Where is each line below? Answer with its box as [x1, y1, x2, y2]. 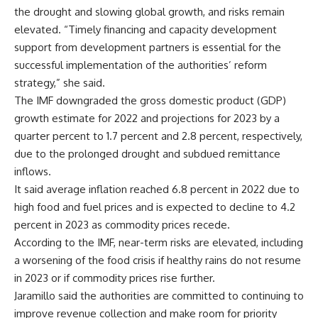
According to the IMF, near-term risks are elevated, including [14, 235, 303, 249]
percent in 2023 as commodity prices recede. [14, 217, 230, 231]
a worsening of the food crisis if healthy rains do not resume [14, 253, 301, 267]
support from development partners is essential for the [14, 40, 281, 54]
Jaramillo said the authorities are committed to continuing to [14, 288, 304, 302]
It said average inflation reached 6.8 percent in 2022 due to [14, 182, 300, 196]
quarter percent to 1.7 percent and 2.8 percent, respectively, [14, 128, 302, 143]
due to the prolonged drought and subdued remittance [14, 146, 280, 160]
